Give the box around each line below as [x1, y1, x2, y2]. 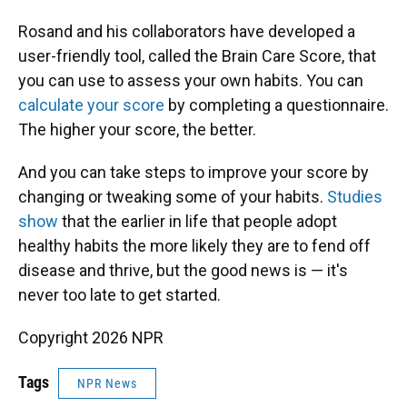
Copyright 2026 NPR [18, 328, 164, 347]
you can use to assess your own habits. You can [18, 71, 363, 90]
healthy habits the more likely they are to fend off [18, 236, 371, 255]
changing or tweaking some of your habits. [18, 187, 327, 206]
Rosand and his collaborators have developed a [18, 22, 355, 41]
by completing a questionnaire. [164, 95, 389, 114]
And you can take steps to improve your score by [18, 163, 369, 182]
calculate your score [18, 95, 164, 114]
